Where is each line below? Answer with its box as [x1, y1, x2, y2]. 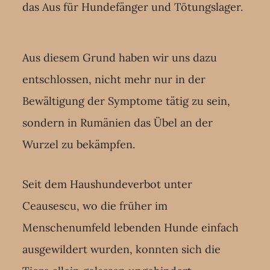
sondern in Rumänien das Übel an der [22, 115, 213, 130]
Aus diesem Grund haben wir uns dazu [22, 50, 218, 64]
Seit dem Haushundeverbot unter [22, 177, 193, 191]
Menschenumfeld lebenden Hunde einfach [22, 220, 239, 234]
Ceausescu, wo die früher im [22, 198, 168, 213]
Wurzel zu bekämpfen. [22, 137, 136, 151]
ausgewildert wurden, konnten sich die [22, 242, 221, 256]
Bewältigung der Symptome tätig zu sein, [22, 93, 231, 108]
